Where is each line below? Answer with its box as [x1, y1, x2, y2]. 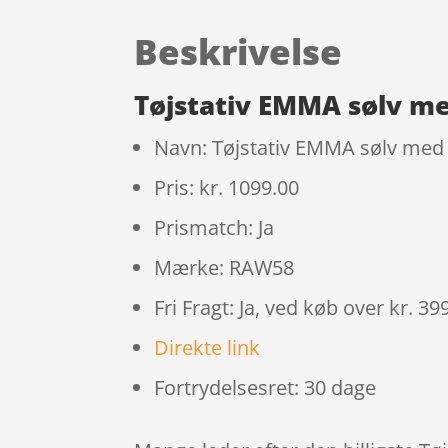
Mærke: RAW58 [154, 254, 295, 282]
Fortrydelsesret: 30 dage [154, 374, 377, 402]
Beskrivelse [134, 27, 343, 75]
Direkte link [154, 334, 261, 362]
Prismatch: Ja [154, 214, 275, 242]
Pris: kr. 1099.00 [154, 174, 300, 202]
